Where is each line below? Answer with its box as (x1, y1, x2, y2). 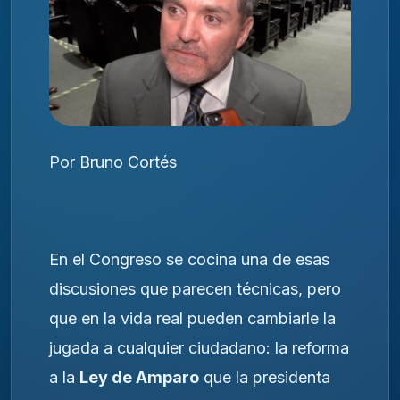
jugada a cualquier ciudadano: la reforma (49, 337, 349, 357)
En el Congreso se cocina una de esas (49, 249, 329, 269)
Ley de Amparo (79, 367, 199, 387)
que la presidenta (199, 367, 330, 387)
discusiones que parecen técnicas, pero (49, 279, 341, 298)
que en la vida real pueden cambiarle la (49, 308, 336, 328)
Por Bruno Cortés (49, 152, 177, 171)
